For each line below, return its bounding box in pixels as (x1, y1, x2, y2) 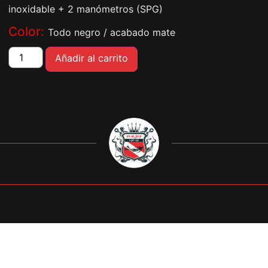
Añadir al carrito (55, 52, 129, 65)
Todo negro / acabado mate (48, 26, 175, 39)
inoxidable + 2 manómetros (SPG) (8, 3, 163, 16)
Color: (8, 24, 48, 39)
